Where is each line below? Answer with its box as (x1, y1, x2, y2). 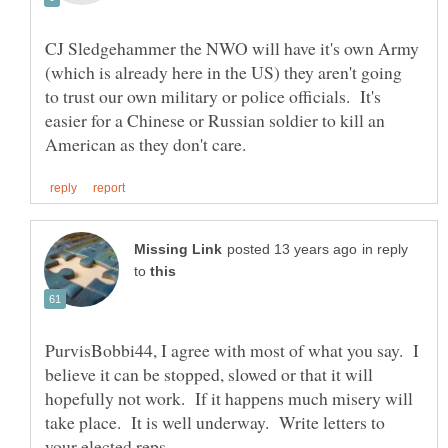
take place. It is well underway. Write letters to (45, 409, 385, 434)
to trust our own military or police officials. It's (45, 83, 381, 108)
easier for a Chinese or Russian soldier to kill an (45, 107, 385, 132)
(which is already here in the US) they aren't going (45, 59, 402, 84)
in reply (362, 241, 408, 257)
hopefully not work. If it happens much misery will (45, 385, 413, 410)
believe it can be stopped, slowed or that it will (45, 361, 373, 386)
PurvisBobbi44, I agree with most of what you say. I (45, 337, 419, 362)
